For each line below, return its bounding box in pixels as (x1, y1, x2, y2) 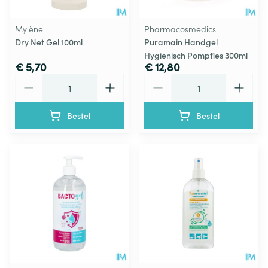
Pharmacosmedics (144, 22, 216, 35)
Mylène (15, 22, 43, 35)
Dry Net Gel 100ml (15, 35, 83, 48)
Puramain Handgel (144, 35, 218, 48)
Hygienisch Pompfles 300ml (144, 48, 248, 61)
